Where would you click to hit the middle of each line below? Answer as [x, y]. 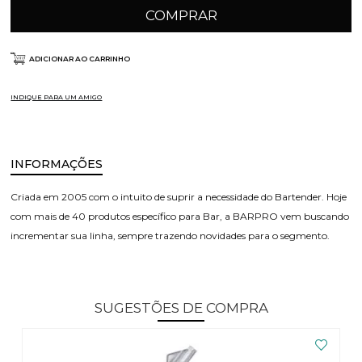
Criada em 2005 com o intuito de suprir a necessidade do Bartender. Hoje [179, 197]
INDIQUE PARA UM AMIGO [57, 97]
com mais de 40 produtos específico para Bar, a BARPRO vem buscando [180, 216]
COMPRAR [181, 15]
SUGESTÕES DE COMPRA [181, 308]
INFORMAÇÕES [57, 164]
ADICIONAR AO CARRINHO [80, 59]
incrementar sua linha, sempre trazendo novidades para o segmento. [170, 236]
